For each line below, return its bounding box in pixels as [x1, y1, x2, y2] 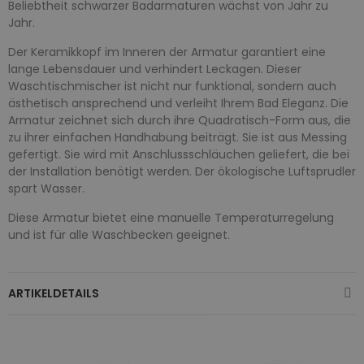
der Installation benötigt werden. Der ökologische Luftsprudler [8, 162, 356, 180]
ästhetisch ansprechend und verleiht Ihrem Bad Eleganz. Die [8, 94, 349, 111]
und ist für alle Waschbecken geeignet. [8, 226, 230, 243]
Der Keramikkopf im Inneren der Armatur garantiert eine [8, 43, 326, 60]
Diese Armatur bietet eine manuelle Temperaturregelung [8, 209, 334, 226]
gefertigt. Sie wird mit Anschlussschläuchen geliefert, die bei [8, 145, 349, 162]
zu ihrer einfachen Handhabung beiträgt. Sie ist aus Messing [8, 128, 347, 145]
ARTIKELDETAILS [8, 284, 99, 301]
